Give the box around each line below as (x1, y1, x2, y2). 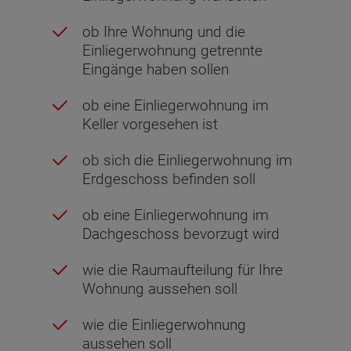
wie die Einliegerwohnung (82, 316, 246, 335)
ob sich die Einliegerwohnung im (82, 151, 292, 170)
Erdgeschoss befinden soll (82, 170, 255, 189)
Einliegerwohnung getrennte (82, 42, 262, 60)
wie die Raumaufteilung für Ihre (82, 261, 283, 280)
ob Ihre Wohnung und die (82, 23, 245, 42)
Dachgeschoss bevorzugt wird (82, 225, 280, 244)
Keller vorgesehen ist (82, 115, 218, 134)
